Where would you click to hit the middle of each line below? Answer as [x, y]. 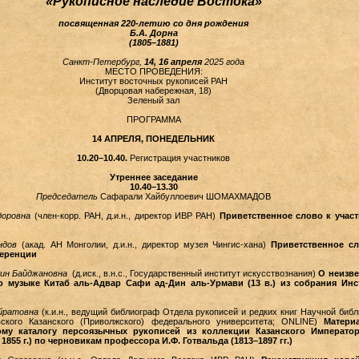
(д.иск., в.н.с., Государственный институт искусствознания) [193, 273]
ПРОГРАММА [153, 119]
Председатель [68, 196]
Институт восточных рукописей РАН [153, 81]
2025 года [224, 62]
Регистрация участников [180, 158]
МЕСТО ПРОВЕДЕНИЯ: [153, 71]
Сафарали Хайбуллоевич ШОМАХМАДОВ [186, 196]
